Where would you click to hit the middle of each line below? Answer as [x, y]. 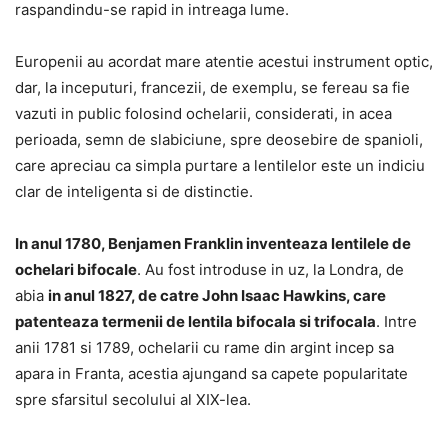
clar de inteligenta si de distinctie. [134, 191]
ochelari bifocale [76, 269]
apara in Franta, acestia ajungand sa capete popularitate [211, 373]
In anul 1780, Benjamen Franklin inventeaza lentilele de [213, 243]
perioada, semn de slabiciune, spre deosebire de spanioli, [219, 139]
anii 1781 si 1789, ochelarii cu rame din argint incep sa [204, 347]
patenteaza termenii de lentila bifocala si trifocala [195, 321]
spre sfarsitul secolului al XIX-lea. [133, 399]
